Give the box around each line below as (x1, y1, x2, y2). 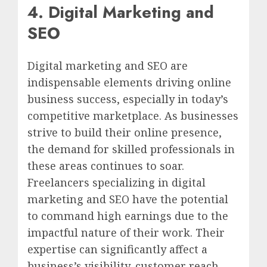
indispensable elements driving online (27, 74, 231, 89)
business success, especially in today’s (27, 91, 228, 106)
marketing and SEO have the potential (27, 191, 228, 206)
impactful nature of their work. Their (27, 225, 225, 240)
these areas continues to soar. (27, 158, 184, 173)
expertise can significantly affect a (27, 241, 207, 256)
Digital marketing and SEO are (27, 58, 188, 73)
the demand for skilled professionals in (27, 141, 235, 156)
